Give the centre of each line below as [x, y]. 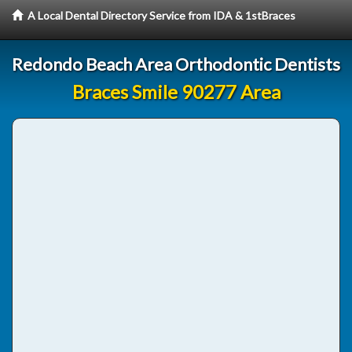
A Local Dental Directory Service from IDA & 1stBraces [161, 15]
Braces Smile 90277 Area [176, 92]
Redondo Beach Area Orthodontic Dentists [176, 64]
